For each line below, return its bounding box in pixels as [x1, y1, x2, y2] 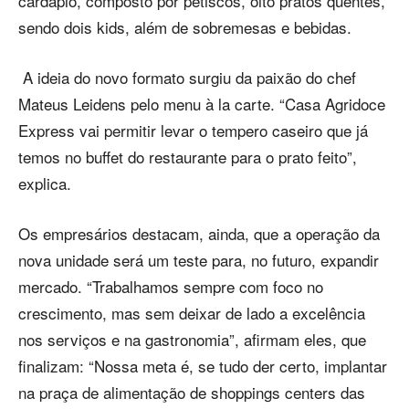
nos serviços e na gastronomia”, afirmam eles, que [18, 327, 366, 351]
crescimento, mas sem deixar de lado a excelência [18, 300, 365, 324]
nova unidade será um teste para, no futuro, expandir [18, 247, 379, 271]
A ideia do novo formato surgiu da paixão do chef [18, 65, 356, 89]
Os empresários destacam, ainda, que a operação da [18, 221, 380, 245]
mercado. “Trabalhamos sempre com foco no [18, 274, 323, 298]
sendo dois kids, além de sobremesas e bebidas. [18, 15, 351, 38]
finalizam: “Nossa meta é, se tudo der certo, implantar [18, 353, 387, 377]
